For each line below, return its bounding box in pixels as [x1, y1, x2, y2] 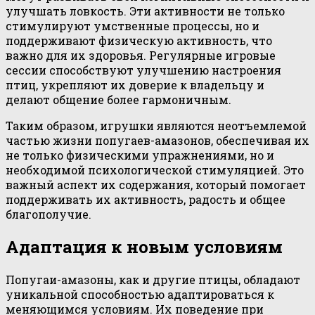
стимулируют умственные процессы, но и [6, 18, 259, 34]
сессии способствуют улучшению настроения [6, 63, 281, 78]
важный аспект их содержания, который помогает [6, 177, 306, 193]
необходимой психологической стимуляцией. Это [6, 162, 304, 178]
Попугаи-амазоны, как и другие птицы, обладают [6, 271, 300, 287]
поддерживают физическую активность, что [6, 33, 272, 49]
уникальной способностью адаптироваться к [6, 286, 274, 302]
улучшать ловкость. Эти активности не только [6, 4, 285, 19]
